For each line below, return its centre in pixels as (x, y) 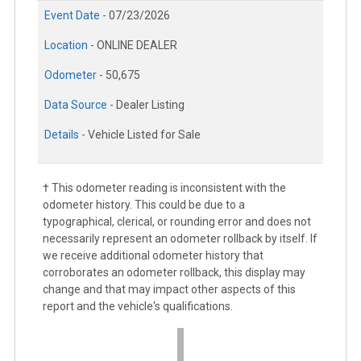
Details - (66, 135)
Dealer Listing (150, 105)
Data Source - (80, 105)
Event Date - (77, 16)
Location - (71, 46)
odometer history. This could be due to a (144, 205)
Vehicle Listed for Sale (144, 135)
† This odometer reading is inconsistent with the (164, 188)
